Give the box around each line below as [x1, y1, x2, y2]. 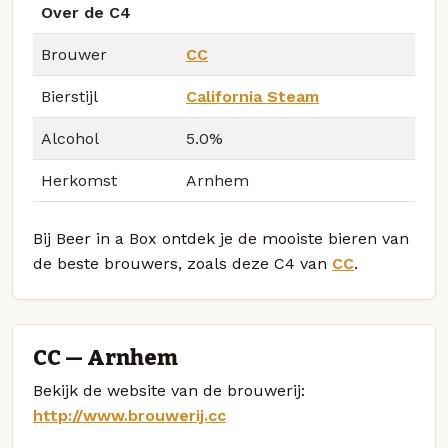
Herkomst [41, 171, 117, 191]
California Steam [186, 87, 319, 107]
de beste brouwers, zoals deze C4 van [33, 254, 332, 274]
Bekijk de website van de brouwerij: [33, 380, 305, 400]
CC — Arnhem [33, 344, 178, 371]
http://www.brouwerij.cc [33, 405, 226, 425]
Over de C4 [41, 3, 131, 23]
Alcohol [41, 129, 99, 149]
